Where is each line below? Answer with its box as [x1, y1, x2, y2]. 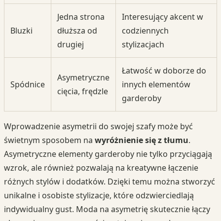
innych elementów [122, 79, 190, 90]
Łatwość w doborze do [122, 65, 206, 76]
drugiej [57, 39, 84, 50]
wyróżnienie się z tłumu [95, 135, 188, 146]
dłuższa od [57, 25, 97, 37]
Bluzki [10, 25, 33, 37]
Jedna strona [57, 11, 105, 23]
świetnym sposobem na [4, 135, 95, 146]
